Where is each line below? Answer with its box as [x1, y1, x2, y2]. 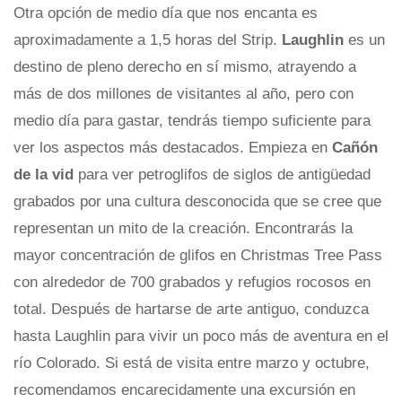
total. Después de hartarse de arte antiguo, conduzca [13, 301, 369, 319]
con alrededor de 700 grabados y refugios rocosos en [13, 274, 371, 292]
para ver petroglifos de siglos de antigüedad [78, 166, 371, 184]
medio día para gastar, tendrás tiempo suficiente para [13, 112, 371, 130]
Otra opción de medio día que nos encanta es [13, 4, 318, 22]
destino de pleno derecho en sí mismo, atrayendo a [13, 58, 356, 76]
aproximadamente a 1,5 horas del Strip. [13, 31, 282, 49]
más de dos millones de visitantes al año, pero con [13, 85, 354, 103]
